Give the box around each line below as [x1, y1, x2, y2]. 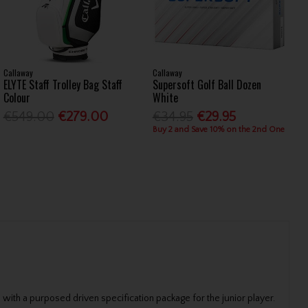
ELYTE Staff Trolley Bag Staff [3, 76, 122, 93]
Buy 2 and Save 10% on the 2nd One [152, 125, 285, 135]
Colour [3, 89, 30, 106]
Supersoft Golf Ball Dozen [152, 76, 261, 93]
